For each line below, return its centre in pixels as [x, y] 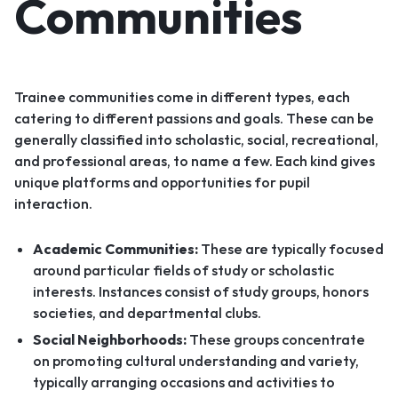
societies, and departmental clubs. [147, 313]
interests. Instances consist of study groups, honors [200, 292]
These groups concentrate [275, 340]
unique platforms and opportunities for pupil [162, 183]
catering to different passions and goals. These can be [194, 119]
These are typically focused [291, 249]
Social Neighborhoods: [109, 340]
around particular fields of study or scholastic [183, 271]
